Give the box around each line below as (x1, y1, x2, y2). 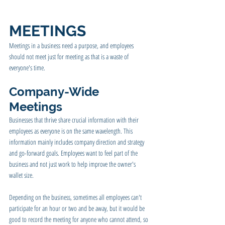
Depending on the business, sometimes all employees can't (9, 192, 143, 202)
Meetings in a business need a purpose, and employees (9, 40, 135, 50)
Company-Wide (9, 84, 102, 99)
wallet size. (9, 170, 34, 180)
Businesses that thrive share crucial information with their (9, 115, 140, 125)
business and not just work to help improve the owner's (9, 159, 137, 169)
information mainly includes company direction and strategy (9, 137, 146, 147)
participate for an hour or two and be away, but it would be (9, 203, 146, 213)
